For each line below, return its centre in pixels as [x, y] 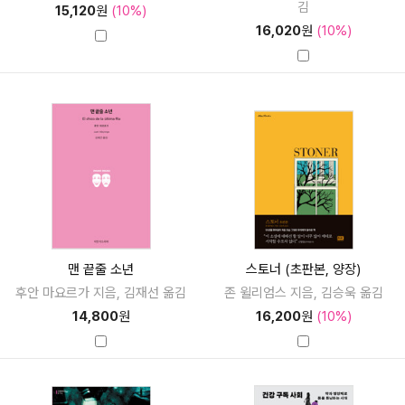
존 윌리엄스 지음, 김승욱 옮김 [303, 293]
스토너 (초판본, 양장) [304, 269]
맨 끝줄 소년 [101, 269]
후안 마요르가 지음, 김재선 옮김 [101, 293]
